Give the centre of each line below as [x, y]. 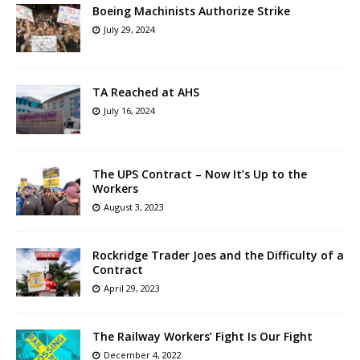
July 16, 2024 [129, 111]
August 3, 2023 [134, 207]
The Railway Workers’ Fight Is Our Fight [202, 336]
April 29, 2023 [132, 288]
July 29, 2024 [129, 30]
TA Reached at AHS [146, 92]
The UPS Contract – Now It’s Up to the [200, 174]
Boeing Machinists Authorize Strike [191, 11]
